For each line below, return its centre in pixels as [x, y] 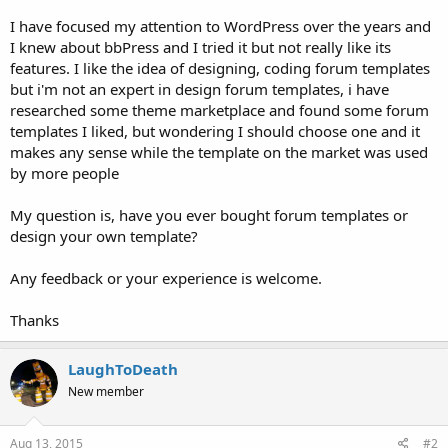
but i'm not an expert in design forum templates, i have [199, 89]
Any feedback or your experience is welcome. [166, 278]
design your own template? [104, 236]
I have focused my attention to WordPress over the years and [220, 26]
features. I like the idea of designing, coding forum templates [220, 68]
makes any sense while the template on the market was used [219, 152]
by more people [64, 173]
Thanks [34, 320]
